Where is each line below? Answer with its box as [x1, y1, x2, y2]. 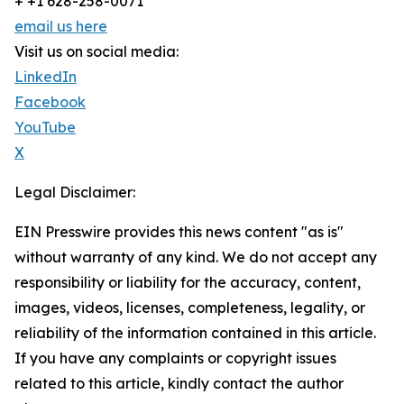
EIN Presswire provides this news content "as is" [14, 223, 344, 242]
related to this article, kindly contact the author [14, 374, 344, 393]
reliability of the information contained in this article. [14, 324, 376, 343]
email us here [14, 17, 107, 36]
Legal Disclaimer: [14, 183, 135, 202]
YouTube [14, 118, 76, 137]
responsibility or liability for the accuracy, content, [14, 273, 361, 292]
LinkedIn [14, 68, 77, 87]
